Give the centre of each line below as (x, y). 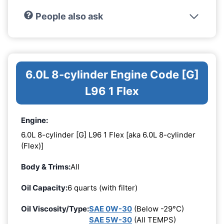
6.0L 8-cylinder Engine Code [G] (112, 74)
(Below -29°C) (158, 209)
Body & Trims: (46, 167)
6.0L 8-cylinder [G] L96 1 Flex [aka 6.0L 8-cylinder (108, 135)
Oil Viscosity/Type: (55, 209)
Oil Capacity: (44, 188)
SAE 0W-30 (110, 209)
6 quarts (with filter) (102, 188)
